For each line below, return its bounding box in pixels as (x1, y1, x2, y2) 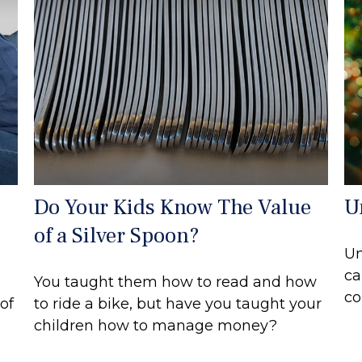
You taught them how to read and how (34, 272, 318, 291)
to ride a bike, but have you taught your (34, 294, 322, 313)
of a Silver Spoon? (34, 221, 200, 250)
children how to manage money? (34, 316, 278, 335)
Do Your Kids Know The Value (34, 192, 312, 221)
